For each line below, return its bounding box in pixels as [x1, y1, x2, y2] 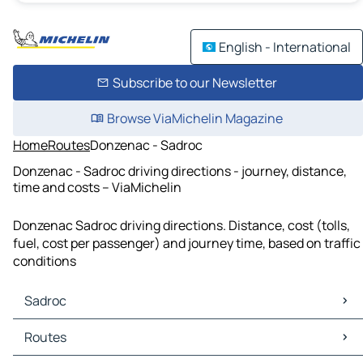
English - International [219, 38, 351, 56]
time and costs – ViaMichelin [13, 177, 181, 196]
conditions [13, 252, 76, 271]
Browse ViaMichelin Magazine [106, 109, 283, 127]
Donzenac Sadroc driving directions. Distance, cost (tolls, [13, 216, 350, 235]
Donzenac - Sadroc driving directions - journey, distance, [13, 161, 347, 180]
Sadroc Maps [16, 319, 92, 338]
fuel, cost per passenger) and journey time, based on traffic [13, 234, 361, 253]
